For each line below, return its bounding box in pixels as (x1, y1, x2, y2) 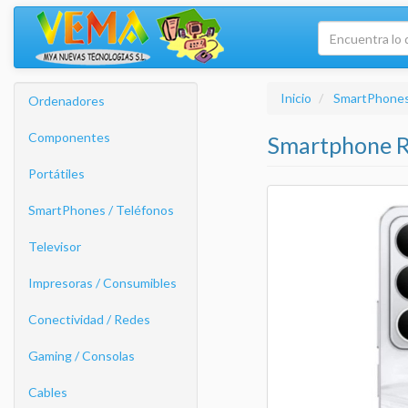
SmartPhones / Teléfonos (28, 202, 174, 218)
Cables (28, 384, 67, 400)
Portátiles (28, 166, 85, 181)
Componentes (28, 129, 110, 145)
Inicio (280, 90, 311, 106)
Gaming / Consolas (28, 348, 135, 363)
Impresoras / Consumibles (28, 275, 177, 291)
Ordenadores (28, 93, 105, 108)
